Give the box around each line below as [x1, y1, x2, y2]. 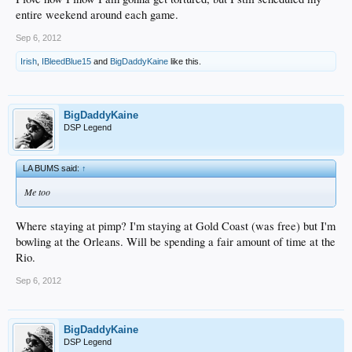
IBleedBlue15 [42, 56, 91, 66]
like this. [168, 56, 201, 66]
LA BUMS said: [23, 163, 82, 173]
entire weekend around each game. [16, 6, 178, 22]
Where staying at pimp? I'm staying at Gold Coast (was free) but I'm [16, 218, 335, 234]
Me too [24, 185, 50, 198]
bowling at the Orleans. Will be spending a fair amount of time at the [16, 234, 335, 250]
